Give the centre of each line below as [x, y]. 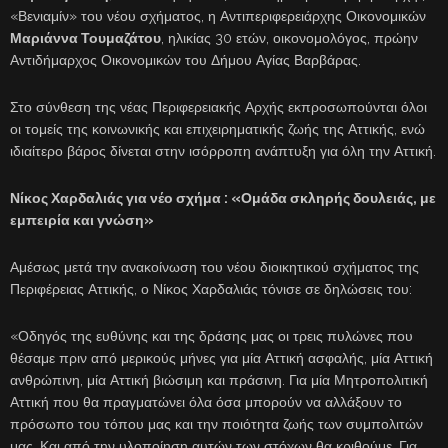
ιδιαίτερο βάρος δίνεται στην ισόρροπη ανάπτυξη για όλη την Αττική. [223, 150]
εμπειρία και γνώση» [82, 219]
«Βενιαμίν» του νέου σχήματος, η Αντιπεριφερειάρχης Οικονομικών [218, 15]
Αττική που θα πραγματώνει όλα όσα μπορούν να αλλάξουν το [206, 401]
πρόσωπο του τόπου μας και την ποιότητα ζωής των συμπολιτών [216, 423]
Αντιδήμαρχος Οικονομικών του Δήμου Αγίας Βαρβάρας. [185, 59]
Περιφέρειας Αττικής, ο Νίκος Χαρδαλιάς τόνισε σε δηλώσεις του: [211, 288]
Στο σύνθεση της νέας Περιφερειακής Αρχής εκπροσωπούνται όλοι [218, 106]
